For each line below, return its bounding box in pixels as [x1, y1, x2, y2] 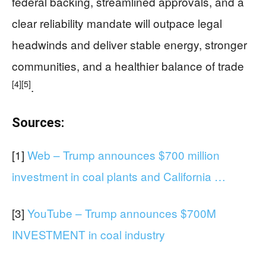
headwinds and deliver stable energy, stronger [12, 36, 247, 52]
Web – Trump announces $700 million [27, 146, 220, 163]
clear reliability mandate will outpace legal [12, 14, 222, 31]
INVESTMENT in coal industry [12, 226, 165, 242]
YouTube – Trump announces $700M [27, 204, 216, 221]
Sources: [12, 115, 64, 130]
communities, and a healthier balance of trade [12, 57, 244, 74]
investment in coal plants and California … [12, 167, 226, 184]
